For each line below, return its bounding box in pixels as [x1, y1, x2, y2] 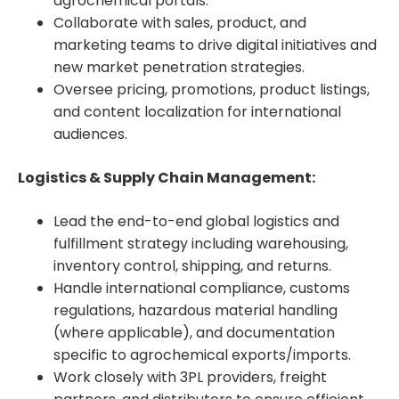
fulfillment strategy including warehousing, [53, 232, 348, 254]
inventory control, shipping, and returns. [53, 255, 331, 276]
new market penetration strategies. [53, 56, 305, 77]
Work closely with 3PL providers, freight [53, 366, 327, 387]
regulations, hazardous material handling [53, 299, 338, 321]
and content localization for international [53, 101, 341, 122]
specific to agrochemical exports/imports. [53, 344, 351, 365]
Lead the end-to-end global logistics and [53, 210, 339, 232]
